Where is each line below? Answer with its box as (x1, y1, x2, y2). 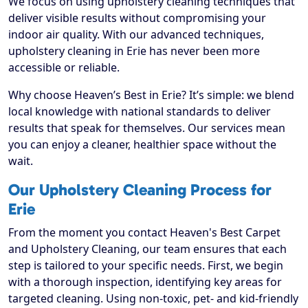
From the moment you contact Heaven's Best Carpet (8, 225, 280, 241)
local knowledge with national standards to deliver (8, 104, 271, 120)
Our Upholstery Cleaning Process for (8, 180, 272, 200)
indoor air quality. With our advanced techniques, (8, 27, 264, 43)
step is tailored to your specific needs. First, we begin (8, 258, 283, 274)
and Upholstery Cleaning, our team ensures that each (8, 241, 287, 257)
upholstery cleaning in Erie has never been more (8, 43, 260, 59)
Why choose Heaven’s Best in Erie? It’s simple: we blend (8, 87, 294, 103)
